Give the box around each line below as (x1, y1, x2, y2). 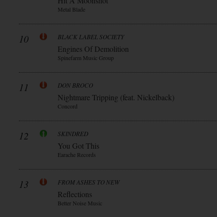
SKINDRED (58, 129, 88, 138)
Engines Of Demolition (58, 44, 129, 54)
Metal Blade (58, 5, 85, 13)
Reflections (58, 189, 92, 199)
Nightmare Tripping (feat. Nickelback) (58, 92, 174, 102)
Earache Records (58, 151, 96, 158)
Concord (58, 102, 77, 110)
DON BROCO (58, 81, 93, 90)
